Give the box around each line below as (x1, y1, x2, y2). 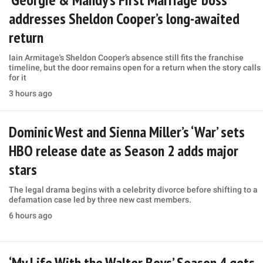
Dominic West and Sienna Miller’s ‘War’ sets (8, 122, 245, 142)
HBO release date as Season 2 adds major (8, 141, 238, 161)
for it (8, 73, 26, 83)
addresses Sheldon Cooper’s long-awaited (8, 9, 240, 29)
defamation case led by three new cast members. (8, 195, 191, 205)
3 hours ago (8, 89, 52, 99)
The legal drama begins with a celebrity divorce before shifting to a (8, 185, 258, 195)
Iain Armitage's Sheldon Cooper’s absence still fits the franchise (8, 53, 244, 63)
